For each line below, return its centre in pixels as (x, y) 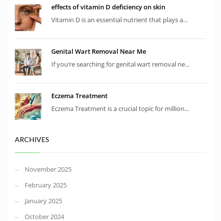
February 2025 (46, 185)
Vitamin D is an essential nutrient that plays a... (119, 20)
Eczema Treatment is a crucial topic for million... (120, 109)
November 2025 (48, 169)
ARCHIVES (32, 140)
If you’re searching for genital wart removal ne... (120, 64)
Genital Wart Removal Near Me (99, 52)
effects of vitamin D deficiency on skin (108, 7)
